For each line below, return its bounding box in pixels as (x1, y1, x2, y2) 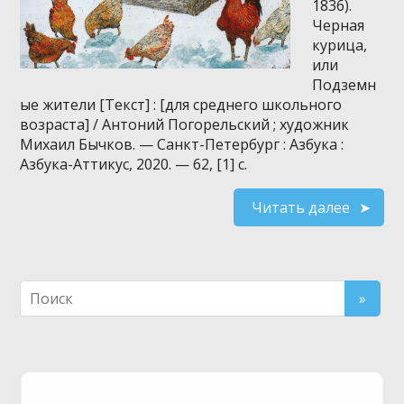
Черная (312, 14, 365, 35)
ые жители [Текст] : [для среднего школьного (20, 94, 343, 115)
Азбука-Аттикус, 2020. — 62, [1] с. (20, 153, 248, 174)
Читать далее (251, 197, 350, 217)
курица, (312, 34, 368, 55)
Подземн (312, 74, 377, 95)
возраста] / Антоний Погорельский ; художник (20, 114, 350, 134)
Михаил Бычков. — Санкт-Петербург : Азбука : (20, 133, 344, 154)
